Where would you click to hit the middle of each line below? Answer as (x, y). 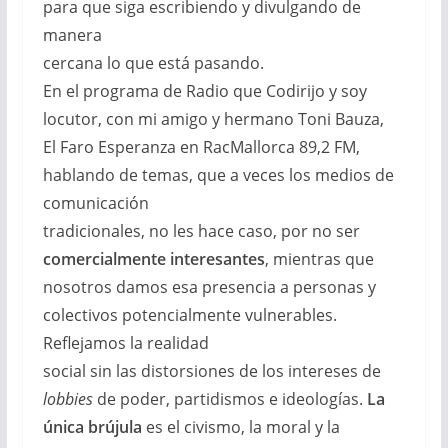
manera (72, 35)
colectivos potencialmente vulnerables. (189, 315)
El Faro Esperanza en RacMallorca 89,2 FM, (201, 147)
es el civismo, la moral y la (240, 427)
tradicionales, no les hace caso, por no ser (201, 231)
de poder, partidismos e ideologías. (229, 399)
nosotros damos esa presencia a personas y (209, 287)
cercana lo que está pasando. (153, 63)
